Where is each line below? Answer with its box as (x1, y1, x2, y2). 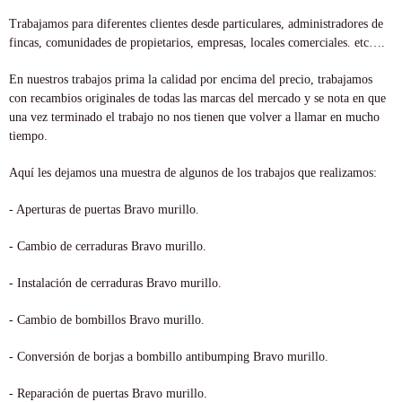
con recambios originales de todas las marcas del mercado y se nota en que (9, 91, 386, 105)
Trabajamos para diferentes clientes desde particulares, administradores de (9, 16, 383, 31)
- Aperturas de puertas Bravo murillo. (9, 202, 199, 216)
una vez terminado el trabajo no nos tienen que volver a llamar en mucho (9, 109, 380, 124)
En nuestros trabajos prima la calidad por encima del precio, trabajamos (9, 72, 372, 86)
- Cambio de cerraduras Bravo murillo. (9, 239, 206, 253)
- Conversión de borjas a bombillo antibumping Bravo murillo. (9, 349, 328, 363)
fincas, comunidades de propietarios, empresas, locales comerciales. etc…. (9, 35, 385, 49)
